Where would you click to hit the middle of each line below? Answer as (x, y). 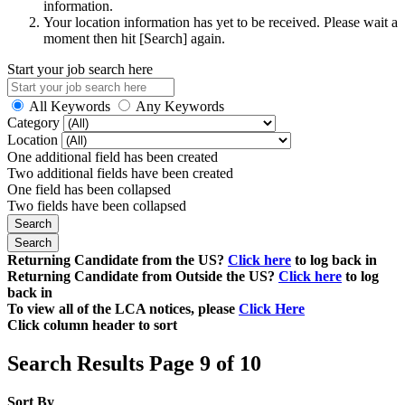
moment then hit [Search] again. (134, 38)
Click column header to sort (92, 325)
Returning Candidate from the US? (118, 259)
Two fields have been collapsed (97, 205)
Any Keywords (180, 106)
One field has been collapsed (89, 189)
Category (35, 122)
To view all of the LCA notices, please (123, 308)
